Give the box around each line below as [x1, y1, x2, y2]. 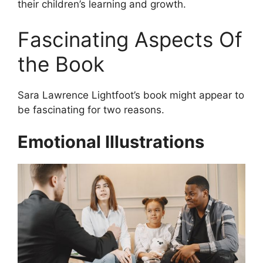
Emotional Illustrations [18, 131, 204, 153]
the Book [18, 51, 104, 76]
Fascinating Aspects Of [18, 26, 242, 52]
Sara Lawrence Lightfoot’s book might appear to [18, 89, 244, 101]
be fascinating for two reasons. [18, 103, 164, 116]
